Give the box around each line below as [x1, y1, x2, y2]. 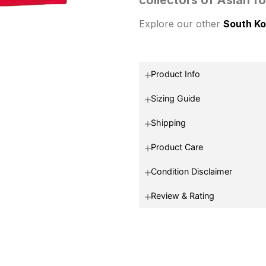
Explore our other [139, 17, 223, 30]
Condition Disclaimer [151, 166, 232, 177]
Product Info [151, 69, 200, 80]
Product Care [151, 142, 203, 153]
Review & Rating [151, 191, 214, 201]
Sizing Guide [151, 93, 200, 104]
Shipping [151, 118, 186, 128]
